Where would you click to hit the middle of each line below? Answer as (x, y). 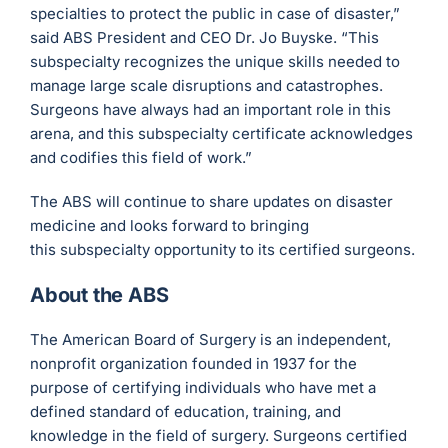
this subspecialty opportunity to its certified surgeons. (223, 250)
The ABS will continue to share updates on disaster (212, 202)
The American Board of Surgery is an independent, (211, 340)
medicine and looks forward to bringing (170, 226)
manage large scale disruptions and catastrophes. (207, 86)
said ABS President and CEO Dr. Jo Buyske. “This (205, 38)
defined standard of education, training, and (186, 412)
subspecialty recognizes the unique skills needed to (215, 62)
